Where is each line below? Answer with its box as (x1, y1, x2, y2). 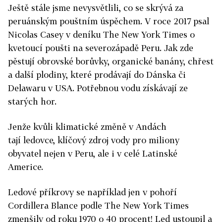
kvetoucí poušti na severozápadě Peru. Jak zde (8, 42, 193, 53)
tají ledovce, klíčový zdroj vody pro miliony (8, 134, 179, 145)
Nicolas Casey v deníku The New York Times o (8, 29, 195, 40)
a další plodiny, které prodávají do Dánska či (8, 69, 186, 80)
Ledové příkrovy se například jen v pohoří (8, 186, 177, 197)
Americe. (8, 161, 43, 172)
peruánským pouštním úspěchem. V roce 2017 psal (8, 15, 209, 26)
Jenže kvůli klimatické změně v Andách (8, 121, 166, 132)
